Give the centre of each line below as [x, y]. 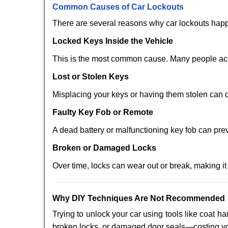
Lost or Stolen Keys [91, 77]
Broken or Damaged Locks [104, 148]
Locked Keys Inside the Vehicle [113, 41]
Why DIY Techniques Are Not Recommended [139, 198]
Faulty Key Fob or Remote [103, 112]
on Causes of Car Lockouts [131, 7]
